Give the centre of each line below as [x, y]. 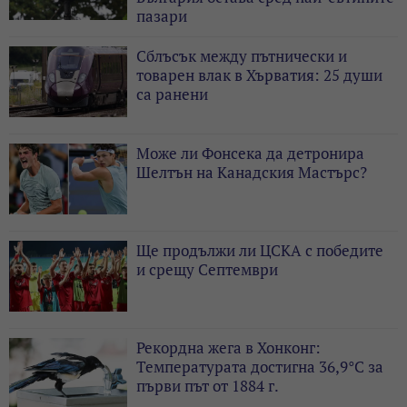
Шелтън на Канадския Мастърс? [252, 172]
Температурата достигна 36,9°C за [260, 366]
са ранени [172, 94]
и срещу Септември [207, 269]
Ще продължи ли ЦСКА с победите [260, 250]
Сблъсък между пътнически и [242, 55]
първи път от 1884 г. [208, 385]
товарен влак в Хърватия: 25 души [259, 74]
